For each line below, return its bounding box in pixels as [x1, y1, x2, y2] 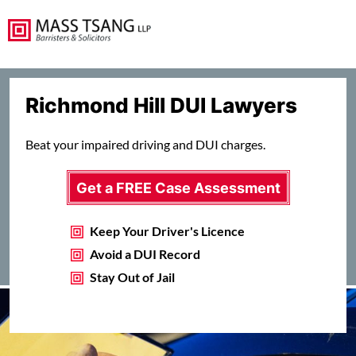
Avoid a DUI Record [90, 247, 200, 261]
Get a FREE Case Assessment [75, 177, 281, 198]
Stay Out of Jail [90, 270, 175, 284]
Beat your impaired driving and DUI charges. [25, 137, 265, 152]
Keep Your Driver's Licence [90, 224, 245, 238]
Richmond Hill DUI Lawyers [25, 90, 297, 119]
